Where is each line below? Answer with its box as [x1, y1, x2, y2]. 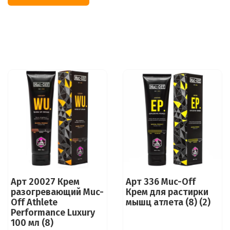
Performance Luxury [10, 206, 95, 218]
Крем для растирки [125, 186, 208, 198]
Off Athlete [10, 196, 57, 208]
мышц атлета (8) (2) [125, 196, 210, 208]
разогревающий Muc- [10, 186, 104, 198]
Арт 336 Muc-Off [125, 176, 196, 187]
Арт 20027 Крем [10, 176, 80, 187]
